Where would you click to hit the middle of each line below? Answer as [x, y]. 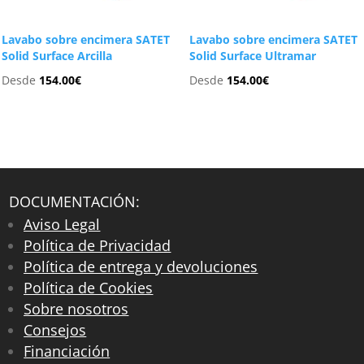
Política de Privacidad [97, 246]
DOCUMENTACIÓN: [75, 202]
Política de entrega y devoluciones [141, 267]
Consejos [55, 330]
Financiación [67, 351]
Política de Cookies [89, 288]
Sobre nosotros [76, 309]
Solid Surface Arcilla [57, 56]
